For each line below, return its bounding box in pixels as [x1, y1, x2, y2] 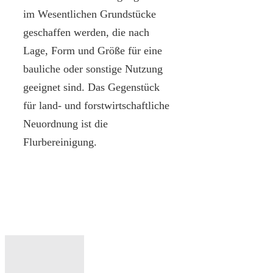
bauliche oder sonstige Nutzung [23, 62, 163, 75]
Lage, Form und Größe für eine [23, 44, 162, 57]
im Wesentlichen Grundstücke [23, 7, 156, 20]
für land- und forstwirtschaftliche [23, 99, 169, 112]
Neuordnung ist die [23, 117, 108, 130]
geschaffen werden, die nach [23, 26, 149, 38]
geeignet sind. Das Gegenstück [23, 80, 160, 93]
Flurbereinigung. [23, 135, 97, 148]
